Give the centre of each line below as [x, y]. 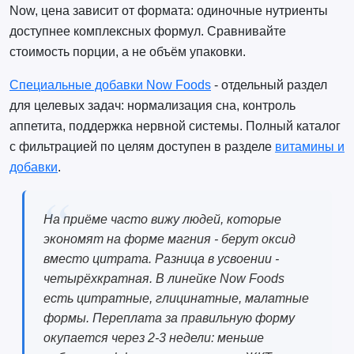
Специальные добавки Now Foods [110, 85]
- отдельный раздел [269, 85]
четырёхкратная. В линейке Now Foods [164, 279]
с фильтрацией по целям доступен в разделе [142, 147]
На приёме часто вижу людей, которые [162, 220]
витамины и [309, 147]
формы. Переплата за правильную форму [169, 318]
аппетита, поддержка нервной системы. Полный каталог [175, 126]
